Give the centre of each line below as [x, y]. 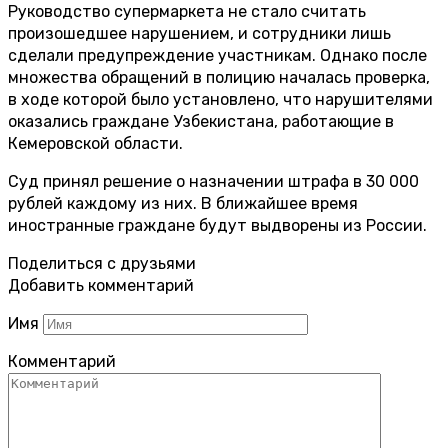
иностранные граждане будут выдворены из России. [217, 225]
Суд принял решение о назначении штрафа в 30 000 [213, 181]
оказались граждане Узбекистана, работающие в [201, 121]
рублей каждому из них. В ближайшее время [183, 203]
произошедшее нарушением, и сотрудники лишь [199, 33]
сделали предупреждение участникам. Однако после [217, 55]
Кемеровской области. [95, 143]
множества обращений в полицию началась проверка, [219, 77]
